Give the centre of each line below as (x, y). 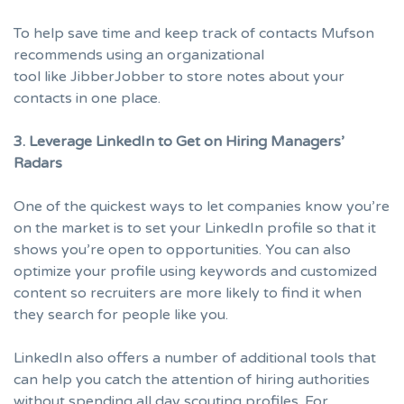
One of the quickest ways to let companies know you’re (202, 207)
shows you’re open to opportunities (136, 250)
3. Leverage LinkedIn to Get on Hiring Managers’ (179, 142)
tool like (42, 77)
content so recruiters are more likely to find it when (188, 294)
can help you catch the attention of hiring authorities (192, 380)
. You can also (305, 250)
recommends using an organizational (139, 55)
